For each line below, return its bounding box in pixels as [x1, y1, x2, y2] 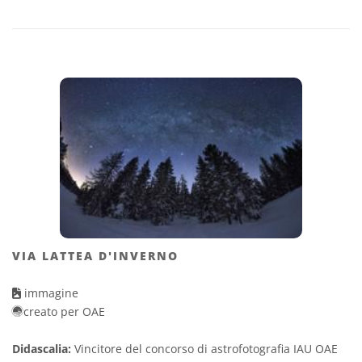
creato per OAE [23, 304, 105, 320]
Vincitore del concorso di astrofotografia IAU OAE [71, 341, 338, 357]
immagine [21, 285, 78, 301]
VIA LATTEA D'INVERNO [12, 248, 179, 264]
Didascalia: [12, 341, 71, 357]
